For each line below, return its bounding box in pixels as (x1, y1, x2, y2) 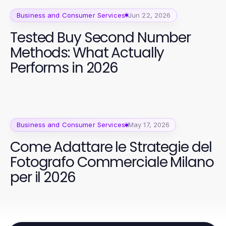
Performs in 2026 (10, 58, 119, 78)
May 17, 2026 (128, 121, 170, 129)
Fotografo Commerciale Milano (10, 152, 214, 173)
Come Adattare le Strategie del (10, 137, 212, 157)
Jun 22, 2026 (128, 11, 171, 19)
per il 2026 (10, 167, 76, 188)
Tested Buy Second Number (10, 27, 191, 47)
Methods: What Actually (10, 42, 164, 63)
